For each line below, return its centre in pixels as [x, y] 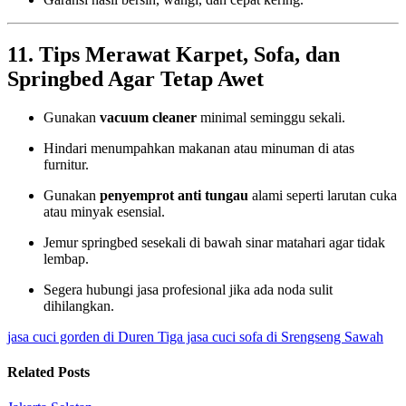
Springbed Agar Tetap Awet [135, 78]
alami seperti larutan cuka [323, 195]
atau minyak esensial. [104, 211]
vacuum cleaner [148, 117]
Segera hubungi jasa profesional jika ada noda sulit [188, 289]
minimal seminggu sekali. [271, 117]
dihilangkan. [79, 305]
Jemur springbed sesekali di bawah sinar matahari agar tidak [214, 242]
